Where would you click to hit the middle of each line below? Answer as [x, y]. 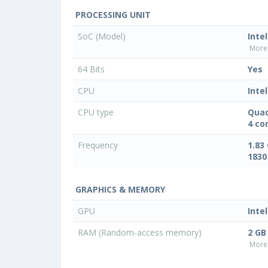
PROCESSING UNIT [112, 15]
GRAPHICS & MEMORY [119, 190]
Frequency [99, 145]
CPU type [97, 112]
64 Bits [92, 69]
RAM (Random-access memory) [141, 233]
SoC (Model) [103, 36]
